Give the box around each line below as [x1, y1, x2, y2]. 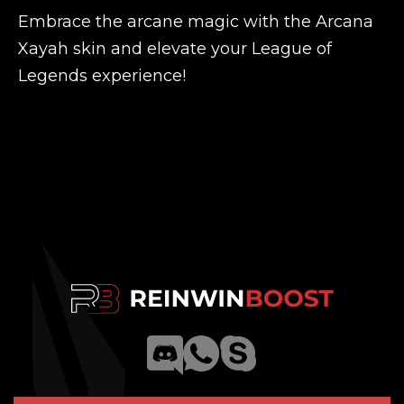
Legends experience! [18, 65, 186, 86]
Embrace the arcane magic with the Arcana [18, 11, 373, 32]
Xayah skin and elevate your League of [18, 38, 332, 59]
